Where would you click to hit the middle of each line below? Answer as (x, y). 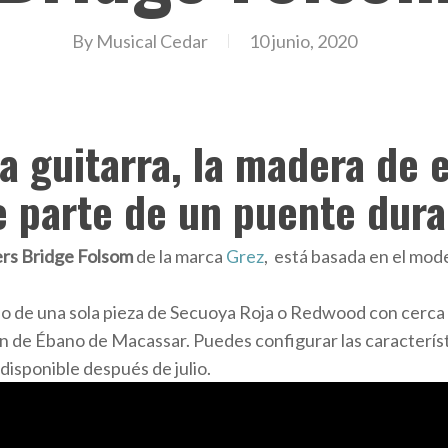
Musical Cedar (151, 41)
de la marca (179, 256)
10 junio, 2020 (302, 41)
